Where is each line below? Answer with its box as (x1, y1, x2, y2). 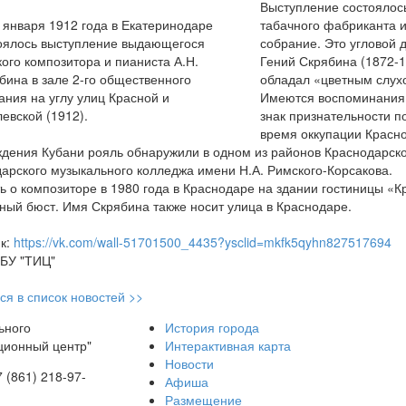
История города (164, 318, 259, 337)
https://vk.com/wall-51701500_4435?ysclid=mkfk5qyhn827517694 (13, 233, 391, 252)
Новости (164, 354, 214, 373)
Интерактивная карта (164, 336, 291, 355)
